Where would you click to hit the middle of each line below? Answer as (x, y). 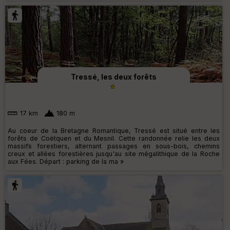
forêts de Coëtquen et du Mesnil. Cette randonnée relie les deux (114, 138)
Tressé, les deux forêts (114, 77)
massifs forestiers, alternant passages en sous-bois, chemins (114, 146)
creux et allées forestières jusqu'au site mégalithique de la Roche (114, 154)
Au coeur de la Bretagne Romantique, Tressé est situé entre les (114, 130)
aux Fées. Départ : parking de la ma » (66, 161)
